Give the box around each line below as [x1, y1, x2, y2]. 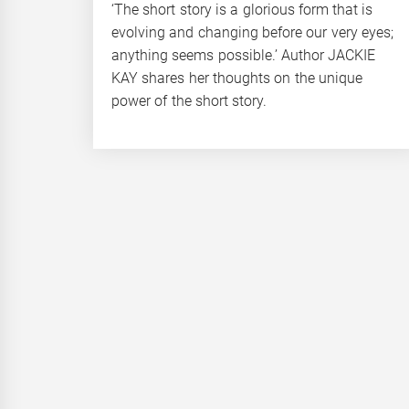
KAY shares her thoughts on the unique [111, 68, 362, 87]
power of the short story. [111, 91, 267, 110]
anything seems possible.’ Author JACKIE [111, 46, 376, 64]
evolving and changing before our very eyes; [111, 23, 393, 41]
